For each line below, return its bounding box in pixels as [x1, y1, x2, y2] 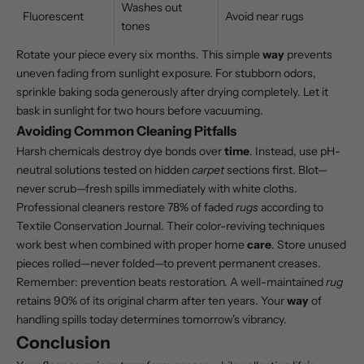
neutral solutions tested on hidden [16, 162, 192, 178]
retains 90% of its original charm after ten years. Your [16, 293, 287, 309]
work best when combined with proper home [16, 237, 247, 253]
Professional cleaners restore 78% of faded [16, 200, 236, 215]
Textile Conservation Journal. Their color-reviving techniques [16, 219, 325, 234]
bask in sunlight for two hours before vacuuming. [16, 103, 263, 119]
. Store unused [271, 237, 346, 253]
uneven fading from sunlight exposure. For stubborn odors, [16, 66, 316, 81]
